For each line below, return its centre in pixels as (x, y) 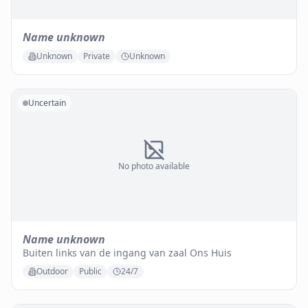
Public (90, 271)
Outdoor (52, 271)
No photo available (154, 166)
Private (97, 56)
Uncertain (47, 103)
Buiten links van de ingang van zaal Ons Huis (127, 253)
